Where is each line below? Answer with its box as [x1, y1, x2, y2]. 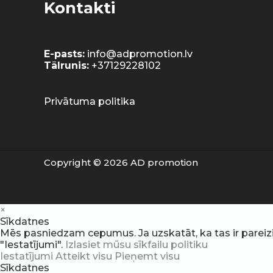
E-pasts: [44, 48, 85, 60]
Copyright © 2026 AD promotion [44, 157, 198, 169]
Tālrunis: [44, 60, 89, 72]
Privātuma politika [44, 96, 135, 108]
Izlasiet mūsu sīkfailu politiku [65, 239, 208, 251]
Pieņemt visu [115, 250, 180, 263]
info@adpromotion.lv [87, 48, 193, 60]
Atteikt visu [55, 250, 115, 263]
